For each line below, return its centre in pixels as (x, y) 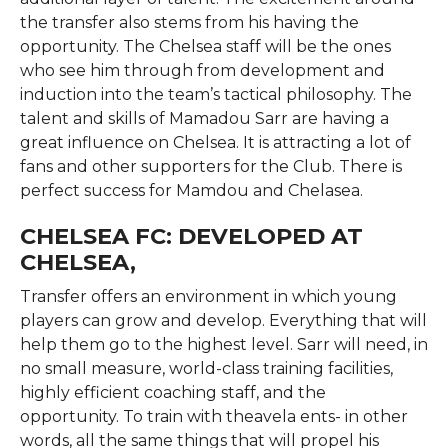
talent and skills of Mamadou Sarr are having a (204, 118)
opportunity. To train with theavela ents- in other (213, 416)
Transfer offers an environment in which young (208, 296)
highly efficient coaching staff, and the (172, 392)
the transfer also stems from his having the (189, 22)
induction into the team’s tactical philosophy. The (215, 94)
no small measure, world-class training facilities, (206, 368)
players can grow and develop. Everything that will (223, 320)
